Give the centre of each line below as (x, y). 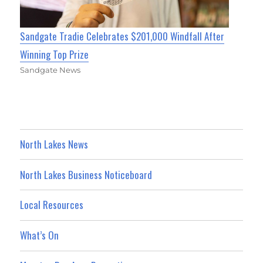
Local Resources (52, 205)
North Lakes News (54, 144)
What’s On (40, 235)
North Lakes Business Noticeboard (86, 174)
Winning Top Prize (55, 55)
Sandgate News (50, 70)
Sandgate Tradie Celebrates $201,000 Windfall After (122, 36)
